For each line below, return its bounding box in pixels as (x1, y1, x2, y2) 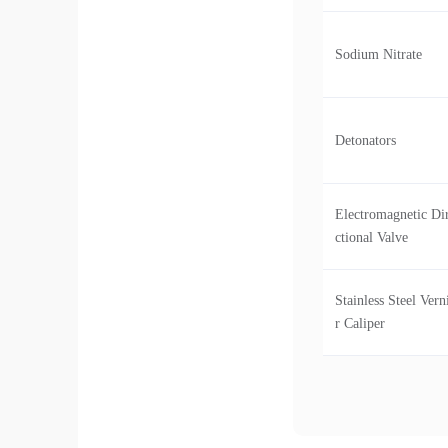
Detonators (334, 133, 396, 148)
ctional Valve (334, 230, 408, 245)
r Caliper (334, 316, 385, 331)
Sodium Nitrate (334, 47, 422, 62)
